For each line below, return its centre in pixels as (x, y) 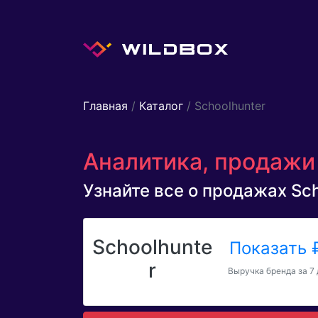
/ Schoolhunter (224, 106)
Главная (105, 106)
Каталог (161, 106)
